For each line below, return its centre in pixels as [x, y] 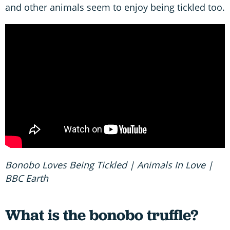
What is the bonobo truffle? [102, 215]
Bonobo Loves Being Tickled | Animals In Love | [109, 165]
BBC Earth [27, 178]
